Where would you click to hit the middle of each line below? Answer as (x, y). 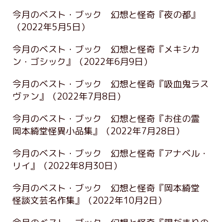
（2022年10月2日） (125, 200)
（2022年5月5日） (51, 27)
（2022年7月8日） (87, 96)
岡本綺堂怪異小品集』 (57, 131)
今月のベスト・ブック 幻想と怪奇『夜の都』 (106, 14)
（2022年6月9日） (113, 61)
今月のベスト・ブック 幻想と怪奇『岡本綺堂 (111, 188)
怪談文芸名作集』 (48, 200)
